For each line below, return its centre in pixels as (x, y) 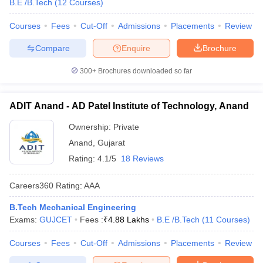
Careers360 (31, 185)
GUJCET (56, 220)
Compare (52, 48)
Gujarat (111, 143)
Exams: (24, 220)
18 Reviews (142, 159)
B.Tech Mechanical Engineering (73, 207)
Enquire (136, 48)
